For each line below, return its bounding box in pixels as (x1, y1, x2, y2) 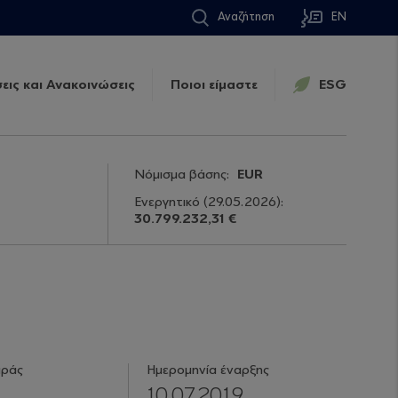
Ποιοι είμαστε (171, 77, 258, 92)
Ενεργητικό (133, 195, 200, 210)
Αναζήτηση (218, 11, 275, 24)
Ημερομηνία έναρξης (147, 362, 270, 378)
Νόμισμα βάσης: (133, 167, 233, 182)
